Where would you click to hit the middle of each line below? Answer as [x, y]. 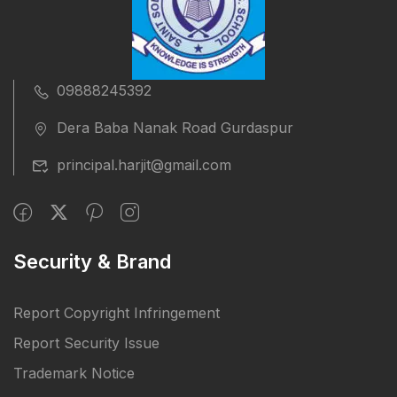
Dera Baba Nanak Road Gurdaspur [175, 128]
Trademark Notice [74, 374]
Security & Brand [92, 262]
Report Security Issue [86, 343]
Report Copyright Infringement [117, 313]
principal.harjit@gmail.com [144, 165]
